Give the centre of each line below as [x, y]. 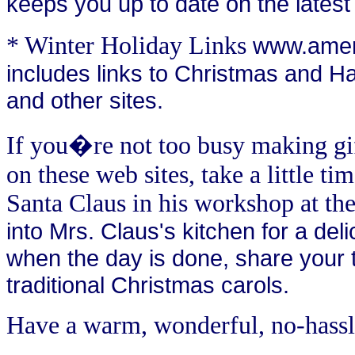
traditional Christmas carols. [148, 284]
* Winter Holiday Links [130, 45]
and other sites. [85, 100]
